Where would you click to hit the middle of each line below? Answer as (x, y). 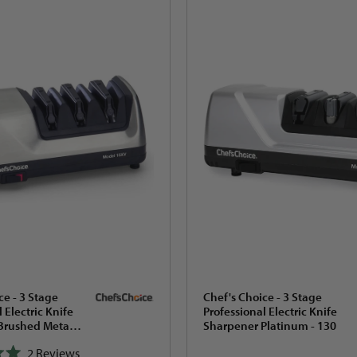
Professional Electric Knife (270, 312)
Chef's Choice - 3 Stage (263, 297)
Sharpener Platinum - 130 (270, 326)
